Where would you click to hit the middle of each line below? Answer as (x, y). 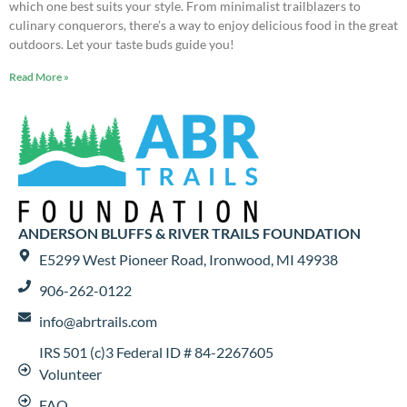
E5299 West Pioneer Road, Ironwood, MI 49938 (188, 259)
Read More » (39, 77)
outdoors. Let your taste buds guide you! (122, 45)
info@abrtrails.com (98, 321)
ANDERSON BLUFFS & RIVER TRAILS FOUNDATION (189, 233)
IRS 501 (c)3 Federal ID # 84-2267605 (156, 352)
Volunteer (70, 373)
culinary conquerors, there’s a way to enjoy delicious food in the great (203, 25)
